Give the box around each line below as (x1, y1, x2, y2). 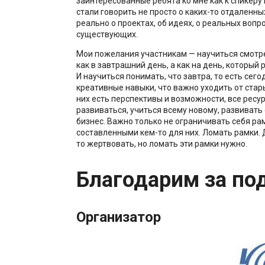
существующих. (76, 29, 138, 39)
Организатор (76, 208, 161, 225)
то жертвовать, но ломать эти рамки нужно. (76, 138, 247, 148)
